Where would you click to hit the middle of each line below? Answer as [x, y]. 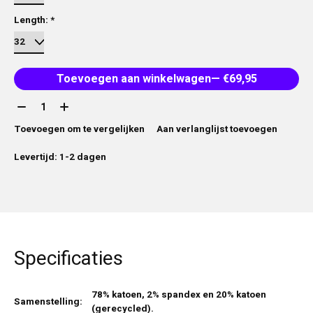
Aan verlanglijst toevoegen [217, 130]
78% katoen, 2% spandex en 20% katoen [179, 295]
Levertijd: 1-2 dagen [60, 158]
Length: [32, 20]
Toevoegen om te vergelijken [79, 130]
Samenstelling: [48, 302]
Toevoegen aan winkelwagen [133, 79]
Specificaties [68, 259]
